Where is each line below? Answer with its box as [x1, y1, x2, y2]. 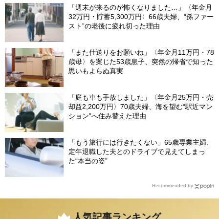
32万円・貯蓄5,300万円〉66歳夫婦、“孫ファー [68, 13, 214, 21]
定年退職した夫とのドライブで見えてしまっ [68, 148, 205, 156]
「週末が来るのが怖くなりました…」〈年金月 [68, 3, 212, 12]
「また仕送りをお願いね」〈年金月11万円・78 [68, 48, 214, 57]
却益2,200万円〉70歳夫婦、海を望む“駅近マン [68, 103, 213, 111]
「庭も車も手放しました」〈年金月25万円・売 [68, 93, 213, 102]
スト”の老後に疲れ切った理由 [68, 22, 160, 30]
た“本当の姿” [68, 157, 108, 165]
